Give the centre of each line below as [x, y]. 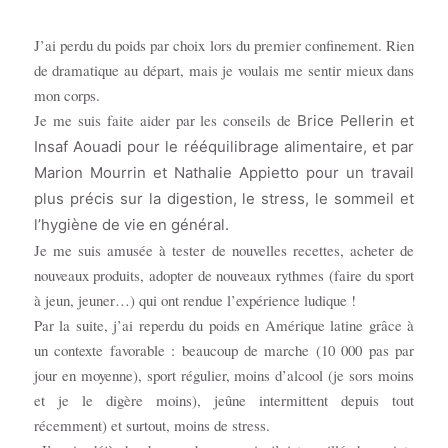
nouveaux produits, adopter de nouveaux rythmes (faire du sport [224, 275]
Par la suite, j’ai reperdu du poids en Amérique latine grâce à [224, 325]
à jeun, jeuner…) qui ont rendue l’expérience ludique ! [194, 300]
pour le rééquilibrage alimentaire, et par [268, 147]
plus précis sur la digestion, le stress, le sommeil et [224, 199]
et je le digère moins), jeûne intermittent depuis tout [224, 400]
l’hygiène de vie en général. [131, 225]
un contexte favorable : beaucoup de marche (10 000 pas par [224, 350]
